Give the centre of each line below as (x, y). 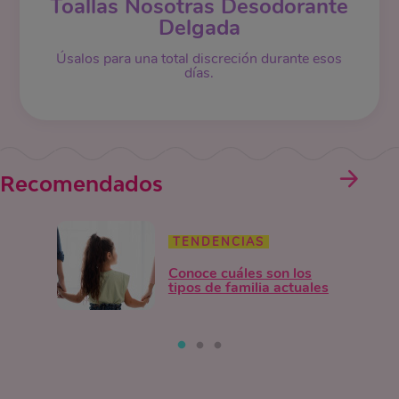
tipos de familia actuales (248, 288)
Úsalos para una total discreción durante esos (199, 58)
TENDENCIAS (218, 243)
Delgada (199, 27)
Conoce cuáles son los (240, 274)
